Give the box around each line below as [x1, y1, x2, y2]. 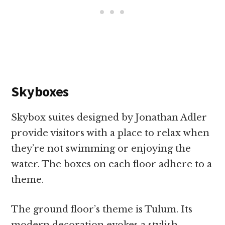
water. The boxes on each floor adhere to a [11, 158, 212, 170]
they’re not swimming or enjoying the [11, 143, 191, 154]
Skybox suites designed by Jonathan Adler [11, 111, 207, 123]
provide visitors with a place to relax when [11, 127, 210, 139]
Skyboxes [11, 82, 69, 100]
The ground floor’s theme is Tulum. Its [11, 203, 193, 215]
